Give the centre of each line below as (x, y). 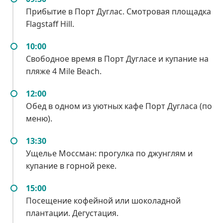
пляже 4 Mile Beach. (64, 71)
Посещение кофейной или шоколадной (103, 200)
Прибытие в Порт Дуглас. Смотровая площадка (118, 11)
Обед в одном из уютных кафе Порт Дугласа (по (119, 106)
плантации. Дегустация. (72, 213)
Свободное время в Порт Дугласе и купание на (117, 58)
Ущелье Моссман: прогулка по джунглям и (109, 153)
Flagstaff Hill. (50, 24)
